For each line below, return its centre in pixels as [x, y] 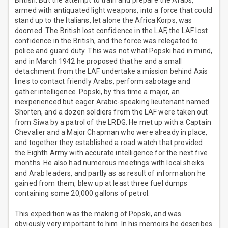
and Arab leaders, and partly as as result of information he [110, 173]
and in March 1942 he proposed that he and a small [98, 61]
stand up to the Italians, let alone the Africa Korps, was [104, 21]
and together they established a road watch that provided [109, 143]
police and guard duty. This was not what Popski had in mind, [113, 51]
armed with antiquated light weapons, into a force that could [113, 10]
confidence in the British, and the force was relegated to [107, 41]
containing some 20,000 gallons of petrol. [82, 194]
